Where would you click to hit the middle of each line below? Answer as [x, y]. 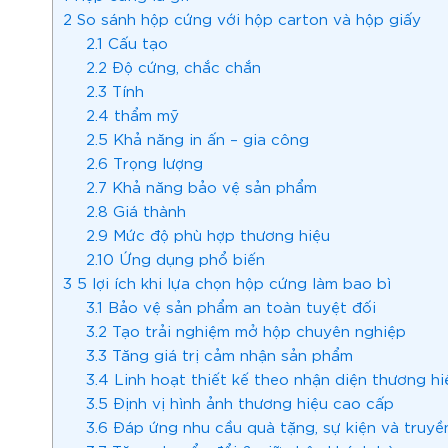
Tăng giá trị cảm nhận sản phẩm [229, 354]
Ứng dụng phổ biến [189, 258]
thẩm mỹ [143, 114]
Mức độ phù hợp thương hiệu [218, 234]
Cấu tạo [135, 42]
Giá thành [146, 210]
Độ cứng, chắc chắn [183, 66]
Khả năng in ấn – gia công [208, 138]
